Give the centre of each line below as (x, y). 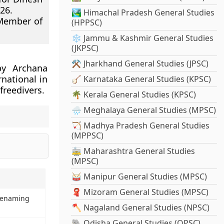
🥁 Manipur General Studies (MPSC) (139, 177)
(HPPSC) (87, 23)
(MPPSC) (88, 136)
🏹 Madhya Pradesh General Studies (141, 126)
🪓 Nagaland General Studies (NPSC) (141, 208)
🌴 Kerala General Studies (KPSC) (134, 95)
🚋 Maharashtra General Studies (133, 151)
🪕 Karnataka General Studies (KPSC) (141, 79)
